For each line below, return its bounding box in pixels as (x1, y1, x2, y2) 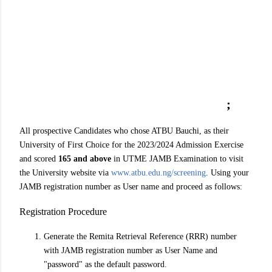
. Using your (206, 168, 249, 177)
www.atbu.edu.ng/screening (111, 168, 206, 177)
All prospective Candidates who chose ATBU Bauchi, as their (19, 126, 229, 135)
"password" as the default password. (44, 260, 167, 270)
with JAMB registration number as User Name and (44, 246, 217, 256)
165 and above (58, 154, 111, 163)
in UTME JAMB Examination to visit (111, 154, 243, 163)
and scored (19, 154, 58, 163)
